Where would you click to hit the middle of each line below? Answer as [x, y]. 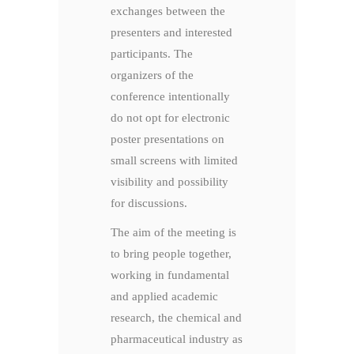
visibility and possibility [169, 182]
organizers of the [152, 75]
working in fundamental [170, 275]
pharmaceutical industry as [177, 339]
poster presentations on [168, 139]
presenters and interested [171, 33]
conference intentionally [170, 97]
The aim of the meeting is [173, 233]
